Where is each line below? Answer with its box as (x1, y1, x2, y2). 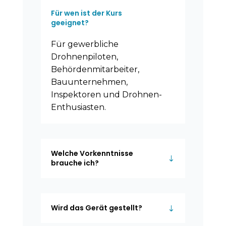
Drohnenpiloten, (50, 52, 118, 62)
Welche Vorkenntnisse (50, 148, 133, 159)
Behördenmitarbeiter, (50, 65, 139, 75)
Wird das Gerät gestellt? (50, 203, 142, 213)
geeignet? (50, 18, 89, 28)
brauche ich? (50, 158, 99, 168)
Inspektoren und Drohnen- (50, 90, 162, 100)
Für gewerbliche (50, 39, 119, 49)
